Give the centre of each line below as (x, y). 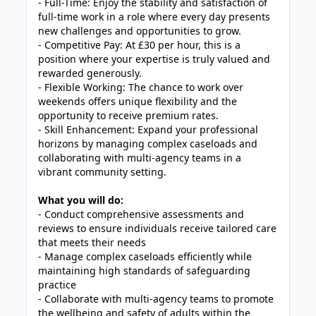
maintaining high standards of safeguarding (145, 271)
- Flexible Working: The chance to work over (141, 87)
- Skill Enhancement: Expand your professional (148, 129)
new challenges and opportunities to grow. (140, 31)
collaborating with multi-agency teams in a (140, 158)
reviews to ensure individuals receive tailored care (158, 228)
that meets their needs (92, 242)
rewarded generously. (90, 73)
